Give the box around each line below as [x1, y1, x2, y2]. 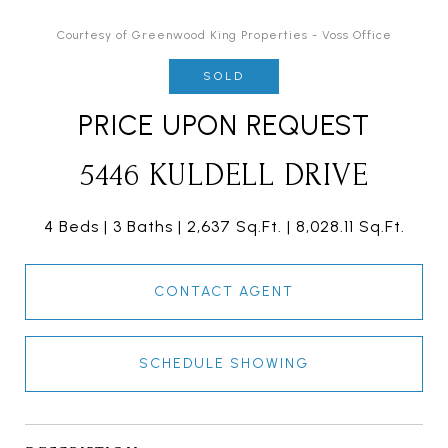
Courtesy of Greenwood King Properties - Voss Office [56, 28, 392, 43]
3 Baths [112, 217, 173, 237]
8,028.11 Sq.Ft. [295, 217, 405, 237]
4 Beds [43, 217, 99, 237]
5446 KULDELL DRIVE [79, 158, 369, 194]
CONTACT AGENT [154, 283, 294, 301]
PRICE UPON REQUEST [78, 108, 370, 143]
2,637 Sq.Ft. [186, 217, 282, 237]
